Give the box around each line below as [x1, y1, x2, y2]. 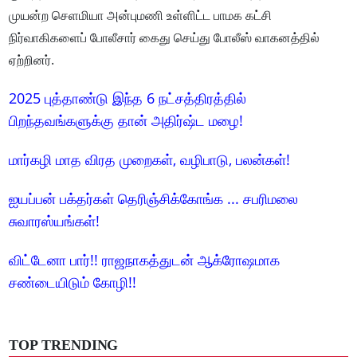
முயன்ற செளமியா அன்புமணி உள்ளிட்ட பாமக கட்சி [9, 6, 273, 25]
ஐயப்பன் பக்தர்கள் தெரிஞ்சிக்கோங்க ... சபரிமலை [9, 189, 299, 209]
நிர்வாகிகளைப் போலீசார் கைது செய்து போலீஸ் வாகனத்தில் [9, 29, 320, 47]
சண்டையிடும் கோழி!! [9, 273, 137, 292]
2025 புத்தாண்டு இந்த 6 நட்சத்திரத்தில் [9, 88, 247, 108]
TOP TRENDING [9, 337, 119, 354]
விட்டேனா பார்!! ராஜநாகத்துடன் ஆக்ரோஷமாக [9, 250, 280, 270]
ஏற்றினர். [9, 51, 55, 69]
